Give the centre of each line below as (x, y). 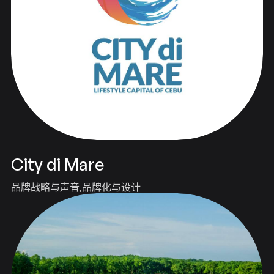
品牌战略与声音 (45, 187)
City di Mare (57, 165)
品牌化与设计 (111, 187)
